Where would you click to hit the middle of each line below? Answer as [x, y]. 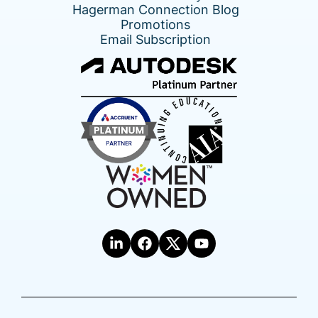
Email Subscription [155, 40]
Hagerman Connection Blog [155, 10]
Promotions [155, 25]
